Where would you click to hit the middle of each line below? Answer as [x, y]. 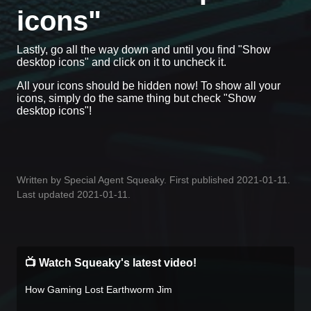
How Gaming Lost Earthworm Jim [99, 289]
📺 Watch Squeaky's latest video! [111, 262]
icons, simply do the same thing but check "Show [136, 98]
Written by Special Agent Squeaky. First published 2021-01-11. [153, 179]
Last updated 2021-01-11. [74, 194]
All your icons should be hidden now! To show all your [149, 85]
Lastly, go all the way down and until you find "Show [144, 49]
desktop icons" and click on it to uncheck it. [121, 62]
